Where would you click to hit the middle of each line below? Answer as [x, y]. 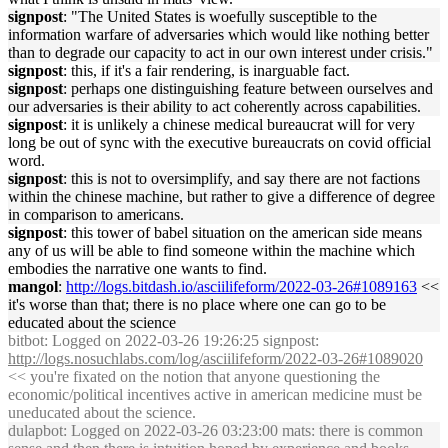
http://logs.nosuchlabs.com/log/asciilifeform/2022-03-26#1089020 [215, 358]
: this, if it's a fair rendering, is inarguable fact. [206, 70]
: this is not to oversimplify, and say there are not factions [241, 178]
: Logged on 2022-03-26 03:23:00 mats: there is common [243, 430]
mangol [33, 286]
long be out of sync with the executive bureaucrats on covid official [219, 142]
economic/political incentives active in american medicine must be [215, 394]
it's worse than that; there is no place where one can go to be [197, 304]
